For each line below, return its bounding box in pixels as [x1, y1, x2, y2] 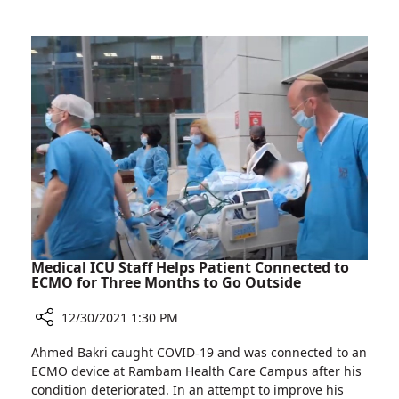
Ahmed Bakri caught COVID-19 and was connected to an [31, 344, 367, 361]
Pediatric [126, 74, 180, 92]
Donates [126, 15, 177, 33]
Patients [126, 113, 175, 131]
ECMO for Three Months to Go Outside [31, 273, 301, 292]
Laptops [126, 35, 175, 53]
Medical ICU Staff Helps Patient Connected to [31, 257, 349, 277]
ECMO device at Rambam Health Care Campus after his [31, 362, 362, 379]
